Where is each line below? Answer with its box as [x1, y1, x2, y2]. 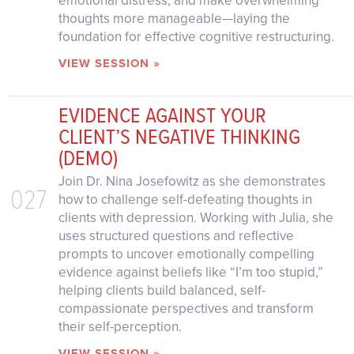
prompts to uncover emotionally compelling [58, 243, 314, 264]
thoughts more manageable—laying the [58, 8, 290, 28]
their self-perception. [58, 316, 182, 337]
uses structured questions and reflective [58, 225, 294, 246]
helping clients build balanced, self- [58, 280, 265, 300]
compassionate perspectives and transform [58, 298, 314, 318]
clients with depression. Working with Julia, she [58, 207, 333, 228]
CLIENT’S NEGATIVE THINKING [58, 120, 300, 151]
